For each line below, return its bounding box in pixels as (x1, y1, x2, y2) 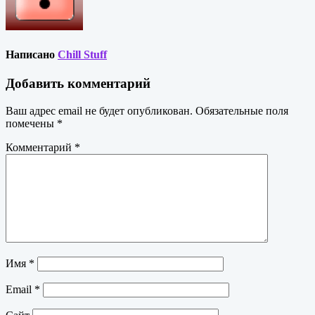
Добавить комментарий (6, 75, 150, 91)
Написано (6, 48, 58, 60)
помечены (6, 117, 57, 129)
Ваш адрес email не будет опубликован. (6, 104, 193, 117)
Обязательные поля (195, 104, 288, 117)
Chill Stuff (58, 48, 107, 60)
